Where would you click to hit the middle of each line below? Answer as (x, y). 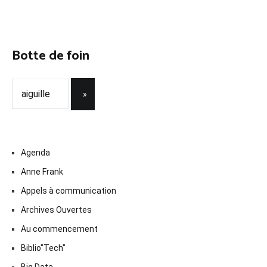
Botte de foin (51, 56)
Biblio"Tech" (43, 248)
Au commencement (59, 229)
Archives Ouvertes (56, 209)
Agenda (35, 152)
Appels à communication (69, 190)
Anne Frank (42, 171)
